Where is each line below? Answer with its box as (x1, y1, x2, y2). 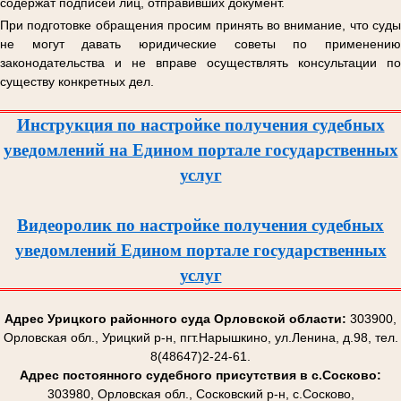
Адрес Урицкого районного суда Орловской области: (4, 311, 346, 326)
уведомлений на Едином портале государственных (3, 141, 398, 159)
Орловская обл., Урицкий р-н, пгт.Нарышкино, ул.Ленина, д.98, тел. (3, 330, 398, 345)
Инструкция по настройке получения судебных (16, 115, 385, 134)
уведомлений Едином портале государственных (14, 241, 387, 260)
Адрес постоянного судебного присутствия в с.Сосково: (20, 368, 381, 382)
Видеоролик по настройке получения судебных (17, 216, 384, 235)
